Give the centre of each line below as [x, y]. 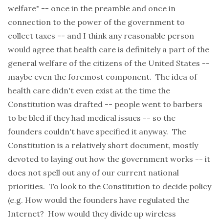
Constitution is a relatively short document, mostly [103, 145]
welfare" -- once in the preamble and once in [92, 8]
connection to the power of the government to [96, 22]
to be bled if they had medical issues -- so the [92, 118]
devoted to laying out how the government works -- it [109, 159]
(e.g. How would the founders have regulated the [99, 200]
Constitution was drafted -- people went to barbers [105, 104]
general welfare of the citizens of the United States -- [109, 63]
